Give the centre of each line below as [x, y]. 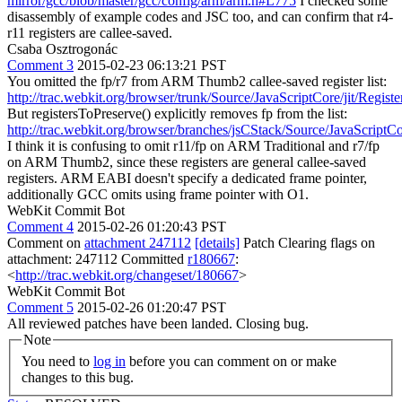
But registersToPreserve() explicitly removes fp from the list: [177, 114]
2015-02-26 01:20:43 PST [152, 227]
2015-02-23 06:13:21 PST [152, 65]
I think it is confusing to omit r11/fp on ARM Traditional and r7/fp [193, 146]
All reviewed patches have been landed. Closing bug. [158, 323]
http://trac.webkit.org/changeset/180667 [127, 275]
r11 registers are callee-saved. [90, 33]
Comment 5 [40, 307]
